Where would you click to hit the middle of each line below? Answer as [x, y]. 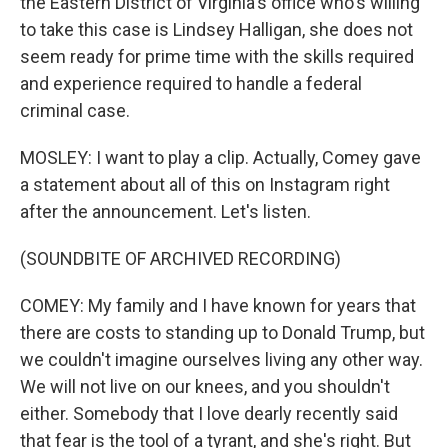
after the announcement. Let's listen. [165, 211]
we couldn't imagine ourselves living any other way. [221, 359]
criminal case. [75, 110]
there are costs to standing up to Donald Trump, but [222, 332]
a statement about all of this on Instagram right [205, 184]
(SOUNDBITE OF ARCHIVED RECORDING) [180, 258]
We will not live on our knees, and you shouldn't [205, 386]
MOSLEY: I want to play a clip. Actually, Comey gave [220, 157]
